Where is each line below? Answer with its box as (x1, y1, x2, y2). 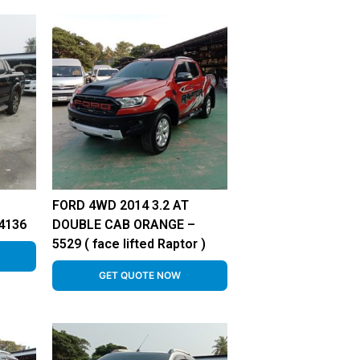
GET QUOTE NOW (98, 269, 181, 282)
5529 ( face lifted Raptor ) (51, 236, 206, 252)
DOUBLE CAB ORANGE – (51, 217, 195, 233)
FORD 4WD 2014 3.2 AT (51, 198, 189, 214)
